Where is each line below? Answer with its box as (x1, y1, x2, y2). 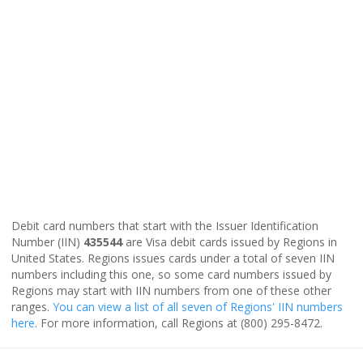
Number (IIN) (11, 233, 83, 250)
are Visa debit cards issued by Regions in (122, 233, 337, 250)
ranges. (11, 298, 53, 314)
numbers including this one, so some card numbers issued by (11, 266, 331, 282)
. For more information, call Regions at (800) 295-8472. (35, 314, 322, 331)
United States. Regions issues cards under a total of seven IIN (11, 250, 335, 266)
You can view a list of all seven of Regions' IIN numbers (53, 298, 343, 314)
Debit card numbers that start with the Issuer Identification (11, 217, 318, 233)
